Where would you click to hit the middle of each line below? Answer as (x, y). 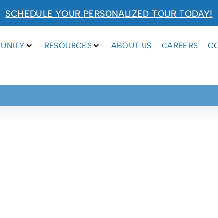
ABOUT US (131, 46)
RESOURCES (68, 46)
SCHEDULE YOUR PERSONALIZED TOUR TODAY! (109, 14)
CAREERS (180, 46)
